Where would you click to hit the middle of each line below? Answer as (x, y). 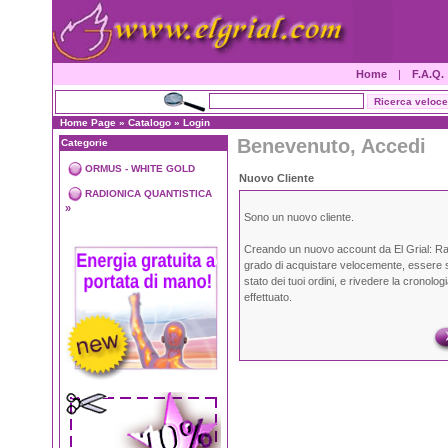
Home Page (88, 122)
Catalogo (149, 122)
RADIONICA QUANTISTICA (148, 193)
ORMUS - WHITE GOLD (140, 168)
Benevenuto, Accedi (331, 146)
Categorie (84, 142)
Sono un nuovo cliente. (299, 217)
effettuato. (268, 297)
